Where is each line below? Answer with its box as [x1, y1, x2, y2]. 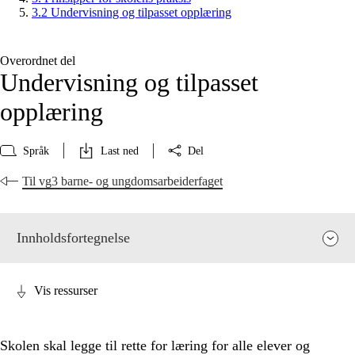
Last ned [101, 144, 139, 157]
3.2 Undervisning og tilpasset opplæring [32, 6, 231, 20]
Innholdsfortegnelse [17, 230, 130, 246]
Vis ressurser [34, 284, 97, 298]
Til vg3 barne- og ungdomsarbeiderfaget [22, 174, 223, 189]
